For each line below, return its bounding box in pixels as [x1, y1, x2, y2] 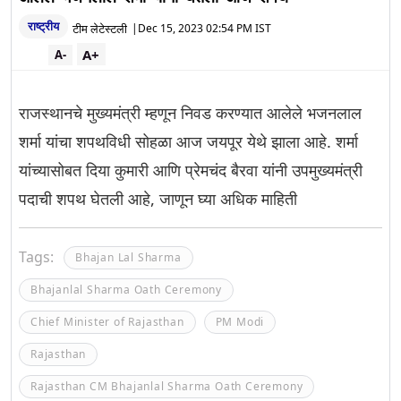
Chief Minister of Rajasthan [30, 314, 184, 329]
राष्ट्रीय [28, 18, 59, 34]
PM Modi [215, 314, 265, 329]
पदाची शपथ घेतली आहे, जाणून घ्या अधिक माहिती [19, 188, 297, 209]
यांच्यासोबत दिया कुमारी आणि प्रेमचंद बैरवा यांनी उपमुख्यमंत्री [19, 159, 363, 181]
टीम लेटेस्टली [73, 20, 127, 37]
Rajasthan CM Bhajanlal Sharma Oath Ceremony [30, 379, 303, 394]
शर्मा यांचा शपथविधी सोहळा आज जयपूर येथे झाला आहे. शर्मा [19, 131, 358, 152]
